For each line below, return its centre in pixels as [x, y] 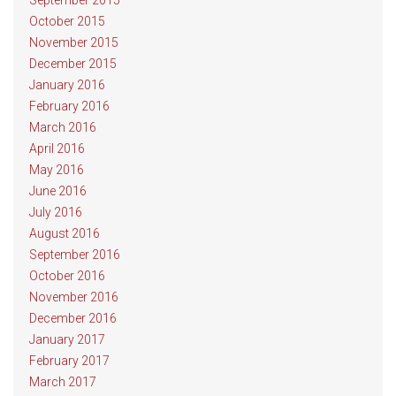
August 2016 [65, 233]
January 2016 [67, 85]
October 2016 [67, 276]
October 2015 [67, 21]
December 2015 [73, 64]
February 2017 [69, 361]
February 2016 [69, 106]
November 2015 [74, 42]
